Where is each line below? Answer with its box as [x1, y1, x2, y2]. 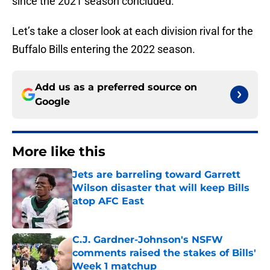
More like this [12, 143, 105, 160]
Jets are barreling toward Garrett [72, 169, 240, 181]
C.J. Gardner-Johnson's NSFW [72, 234, 223, 246]
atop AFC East [72, 195, 144, 207]
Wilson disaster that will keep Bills [72, 182, 250, 194]
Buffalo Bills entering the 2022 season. [12, 43, 195, 56]
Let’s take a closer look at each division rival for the [12, 25, 253, 38]
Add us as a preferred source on [35, 81, 197, 93]
